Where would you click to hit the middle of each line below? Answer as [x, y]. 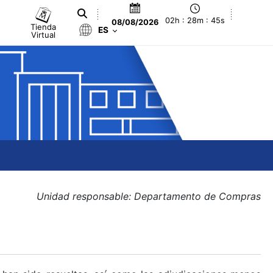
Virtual [44, 34]
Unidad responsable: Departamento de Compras [149, 196]
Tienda [44, 27]
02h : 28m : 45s [195, 21]
